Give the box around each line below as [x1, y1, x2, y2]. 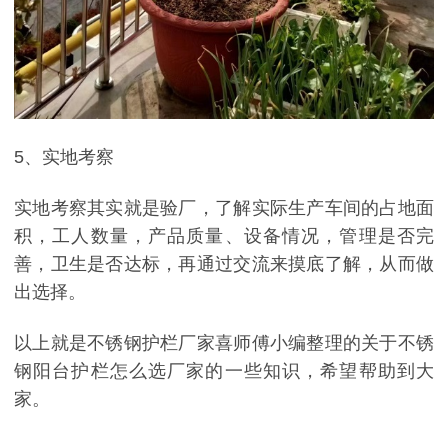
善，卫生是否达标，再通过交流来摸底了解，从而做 [14, 253, 434, 274]
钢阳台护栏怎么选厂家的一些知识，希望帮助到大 [14, 361, 434, 382]
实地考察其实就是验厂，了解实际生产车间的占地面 [14, 197, 434, 218]
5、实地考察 [14, 146, 114, 167]
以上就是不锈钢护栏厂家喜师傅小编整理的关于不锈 [14, 333, 434, 354]
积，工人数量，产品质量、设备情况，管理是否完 [14, 225, 434, 246]
